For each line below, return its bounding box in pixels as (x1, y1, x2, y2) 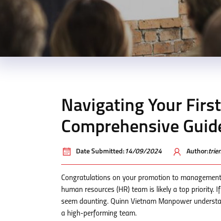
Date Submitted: (76, 148, 124, 155)
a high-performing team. (61, 210, 137, 218)
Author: (186, 148, 208, 155)
